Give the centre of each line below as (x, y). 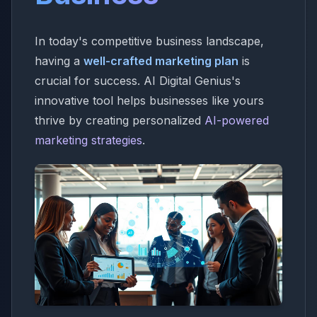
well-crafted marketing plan (161, 61)
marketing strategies (88, 140)
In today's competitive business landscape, (149, 41)
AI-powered (237, 120)
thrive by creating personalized (120, 120)
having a (59, 61)
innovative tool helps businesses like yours (149, 100)
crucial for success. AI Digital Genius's (138, 81)
